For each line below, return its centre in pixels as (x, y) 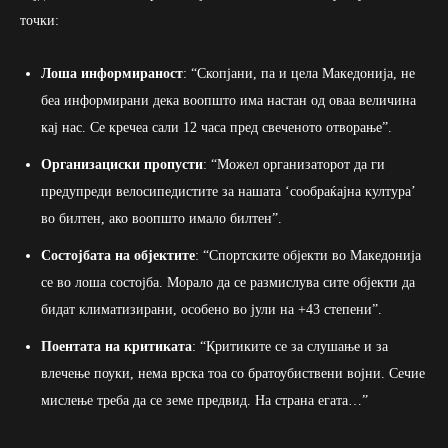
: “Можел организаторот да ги (294, 164)
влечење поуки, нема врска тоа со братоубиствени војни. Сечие (233, 373)
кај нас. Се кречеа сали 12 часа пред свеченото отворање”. (216, 127)
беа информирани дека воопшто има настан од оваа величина (228, 100)
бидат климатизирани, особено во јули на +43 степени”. (211, 309)
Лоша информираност (112, 73)
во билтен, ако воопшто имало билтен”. (161, 218)
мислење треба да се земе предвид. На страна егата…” (204, 400)
